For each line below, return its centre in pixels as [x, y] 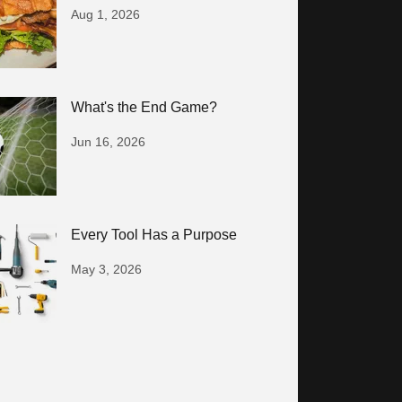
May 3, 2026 [107, 269]
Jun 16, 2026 [109, 142]
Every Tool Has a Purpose [154, 235]
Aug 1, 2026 [106, 14]
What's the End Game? [144, 107]
